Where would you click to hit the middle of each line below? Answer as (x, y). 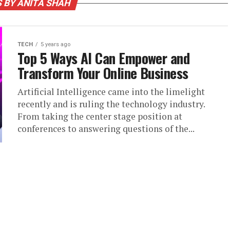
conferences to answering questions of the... (106, 129)
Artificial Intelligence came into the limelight (111, 92)
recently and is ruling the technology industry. (111, 104)
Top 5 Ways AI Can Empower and (104, 58)
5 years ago (55, 44)
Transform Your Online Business (103, 73)
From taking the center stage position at (100, 116)
